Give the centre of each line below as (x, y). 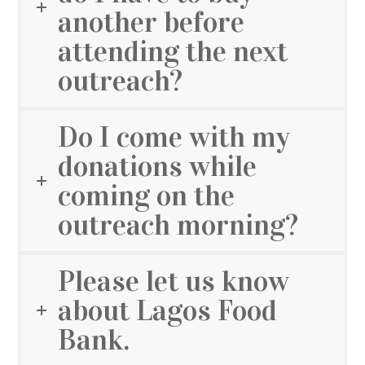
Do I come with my (174, 137)
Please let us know (174, 281)
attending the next (173, 52)
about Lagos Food (168, 311)
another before (152, 22)
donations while (158, 167)
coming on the (147, 196)
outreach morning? (178, 225)
